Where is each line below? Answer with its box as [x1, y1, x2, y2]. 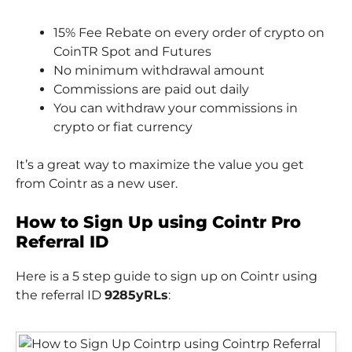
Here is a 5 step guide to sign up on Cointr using [16, 268, 317, 284]
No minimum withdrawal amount [53, 62, 265, 78]
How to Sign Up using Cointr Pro [16, 211, 301, 232]
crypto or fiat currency [53, 119, 192, 134]
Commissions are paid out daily [53, 81, 249, 97]
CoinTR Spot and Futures [53, 43, 211, 59]
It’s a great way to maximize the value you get [16, 156, 304, 172]
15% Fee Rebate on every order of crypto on [53, 24, 324, 40]
